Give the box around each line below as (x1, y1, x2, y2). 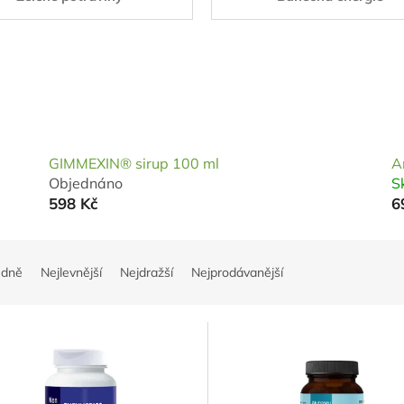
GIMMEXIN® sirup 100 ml (49, 154, 220, 173)
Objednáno (49, 174, 124, 193)
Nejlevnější (41, 264, 102, 281)
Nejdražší (120, 264, 173, 281)
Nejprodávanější (191, 264, 283, 281)
